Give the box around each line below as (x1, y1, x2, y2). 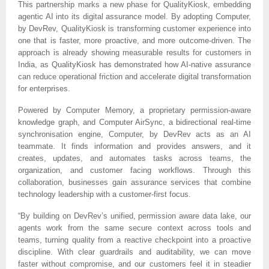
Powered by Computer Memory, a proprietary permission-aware (18, 105, 251, 115)
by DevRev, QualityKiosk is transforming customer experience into (18, 23, 251, 33)
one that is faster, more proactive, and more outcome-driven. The (18, 35, 251, 45)
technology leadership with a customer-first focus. (18, 189, 191, 199)
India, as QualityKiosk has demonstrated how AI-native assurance (18, 59, 251, 69)
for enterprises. (18, 83, 70, 93)
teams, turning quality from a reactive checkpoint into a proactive (18, 235, 251, 244)
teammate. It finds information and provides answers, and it (18, 141, 251, 151)
